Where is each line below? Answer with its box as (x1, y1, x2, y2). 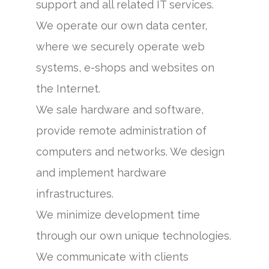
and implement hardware (36, 166, 166, 179)
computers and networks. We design (36, 145, 225, 158)
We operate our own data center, (36, 19, 207, 32)
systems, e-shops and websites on (36, 61, 214, 74)
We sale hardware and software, (36, 103, 204, 116)
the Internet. (36, 82, 100, 95)
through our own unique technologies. (36, 229, 231, 242)
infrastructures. (36, 187, 113, 200)
